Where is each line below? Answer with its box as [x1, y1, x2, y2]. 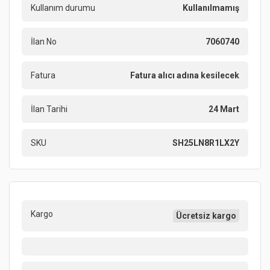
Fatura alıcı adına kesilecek [130, 71, 239, 80]
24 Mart [209, 104, 239, 114]
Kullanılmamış [183, 3, 239, 13]
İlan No [31, 37, 57, 46]
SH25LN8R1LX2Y [172, 138, 239, 148]
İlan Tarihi [31, 104, 67, 114]
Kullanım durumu [31, 3, 95, 13]
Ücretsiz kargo [176, 211, 236, 221]
